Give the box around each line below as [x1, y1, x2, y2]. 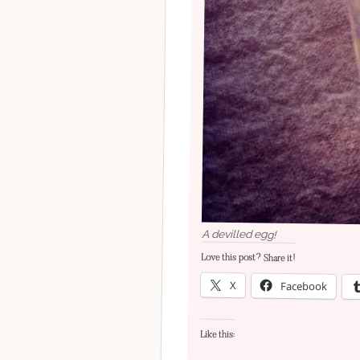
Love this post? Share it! [201, 252, 296, 264]
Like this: [200, 329, 235, 340]
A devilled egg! [201, 226, 276, 240]
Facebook [280, 277, 328, 293]
